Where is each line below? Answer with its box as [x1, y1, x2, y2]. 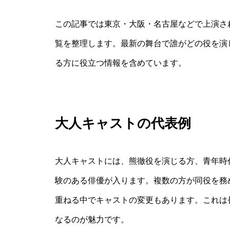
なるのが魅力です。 [55, 215, 129, 224]
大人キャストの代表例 [55, 116, 191, 131]
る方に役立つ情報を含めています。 [55, 59, 186, 68]
